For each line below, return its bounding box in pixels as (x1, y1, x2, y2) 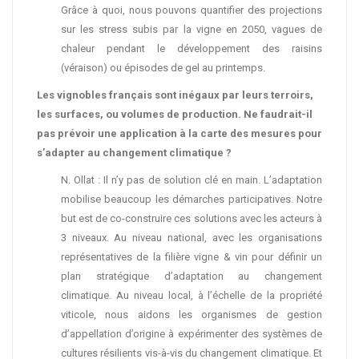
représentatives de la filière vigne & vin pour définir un (61, 251, 322, 263)
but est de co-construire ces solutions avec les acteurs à (61, 212, 322, 224)
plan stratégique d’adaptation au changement (61, 270, 322, 282)
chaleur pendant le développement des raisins (61, 42, 322, 54)
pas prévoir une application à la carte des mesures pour (37, 127, 322, 139)
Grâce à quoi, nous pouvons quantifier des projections (61, 4, 322, 16)
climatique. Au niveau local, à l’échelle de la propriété (61, 289, 322, 301)
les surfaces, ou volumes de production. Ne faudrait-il (37, 108, 313, 120)
